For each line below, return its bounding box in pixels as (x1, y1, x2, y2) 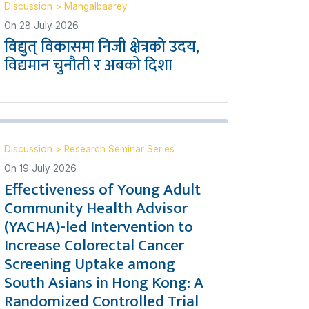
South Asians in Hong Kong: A (4, 269, 203, 296)
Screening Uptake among (4, 250, 175, 277)
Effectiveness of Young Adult (4, 176, 201, 203)
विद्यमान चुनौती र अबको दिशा (4, 52, 172, 79)
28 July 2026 (19, 19, 79, 31)
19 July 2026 (19, 162, 77, 174)
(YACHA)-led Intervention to (4, 213, 193, 240)
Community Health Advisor (4, 195, 188, 221)
